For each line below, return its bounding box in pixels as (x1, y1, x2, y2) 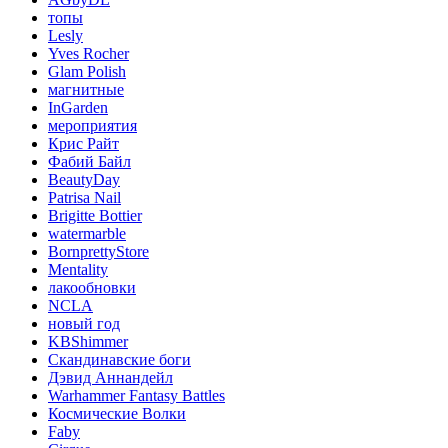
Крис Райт (48, 134, 119, 152)
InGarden (48, 98, 108, 116)
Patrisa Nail (48, 188, 121, 206)
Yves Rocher (48, 44, 129, 62)
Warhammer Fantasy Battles (48, 386, 225, 404)
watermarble (48, 224, 126, 242)
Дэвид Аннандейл (48, 368, 173, 386)
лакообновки (48, 278, 136, 296)
